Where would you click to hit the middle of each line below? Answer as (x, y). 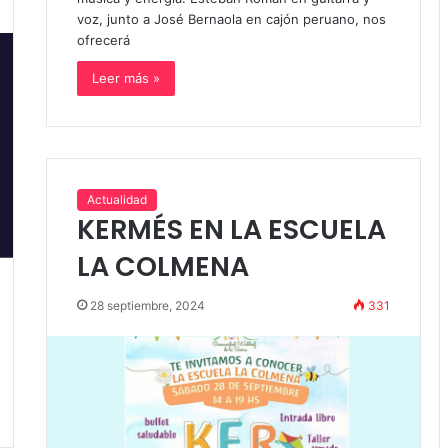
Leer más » (125, 77)
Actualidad (116, 199)
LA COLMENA (162, 266)
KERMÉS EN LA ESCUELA (231, 229)
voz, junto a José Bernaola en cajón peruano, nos (231, 18)
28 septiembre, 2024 (147, 305)
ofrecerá (103, 39)
